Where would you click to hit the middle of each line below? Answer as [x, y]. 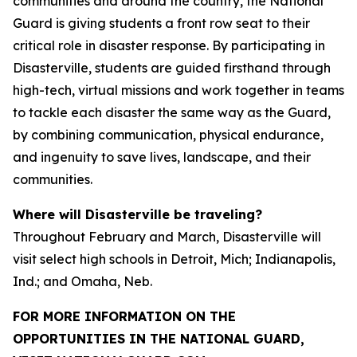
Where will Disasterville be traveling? [137, 214]
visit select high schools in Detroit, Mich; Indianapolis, [174, 259]
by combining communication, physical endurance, [168, 135]
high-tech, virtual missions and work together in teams [178, 90]
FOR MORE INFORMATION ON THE [124, 316]
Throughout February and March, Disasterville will [167, 237]
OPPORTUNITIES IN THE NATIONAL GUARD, [159, 339]
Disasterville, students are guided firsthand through [172, 68]
